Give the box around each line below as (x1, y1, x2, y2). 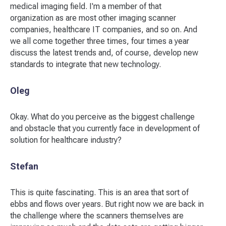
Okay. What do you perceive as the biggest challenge (10, 112, 195, 122)
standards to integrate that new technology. (10, 60, 161, 69)
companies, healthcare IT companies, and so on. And (10, 25, 197, 34)
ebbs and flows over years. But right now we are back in (10, 199, 204, 209)
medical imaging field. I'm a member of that (10, 2, 161, 11)
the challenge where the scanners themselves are (10, 211, 184, 220)
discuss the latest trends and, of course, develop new (10, 48, 198, 58)
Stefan (10, 161, 38, 172)
